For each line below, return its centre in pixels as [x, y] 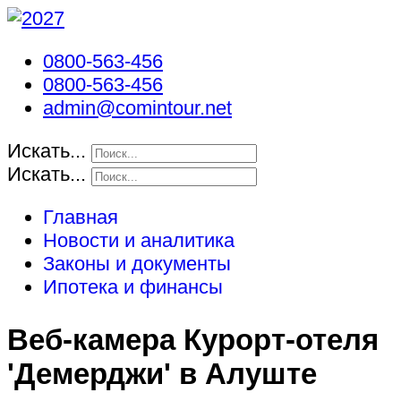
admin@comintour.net [137, 108]
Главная [81, 217]
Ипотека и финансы [133, 287]
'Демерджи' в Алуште [162, 374]
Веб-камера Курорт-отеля [193, 340]
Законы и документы [137, 264]
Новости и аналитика [139, 240]
